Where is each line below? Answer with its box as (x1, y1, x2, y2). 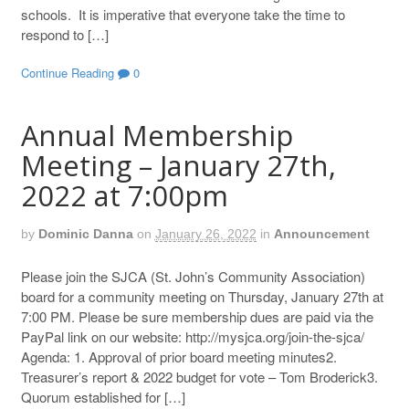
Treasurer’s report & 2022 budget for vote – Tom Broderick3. (20, 367, 378, 387)
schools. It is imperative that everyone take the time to (20, 5, 345, 25)
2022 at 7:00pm (20, 175, 228, 215)
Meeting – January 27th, (20, 145, 336, 184)
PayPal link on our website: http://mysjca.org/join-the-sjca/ (20, 327, 364, 347)
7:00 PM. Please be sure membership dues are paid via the (20, 307, 373, 327)
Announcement (273, 225, 370, 241)
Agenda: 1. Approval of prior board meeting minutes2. (20, 347, 337, 367)
